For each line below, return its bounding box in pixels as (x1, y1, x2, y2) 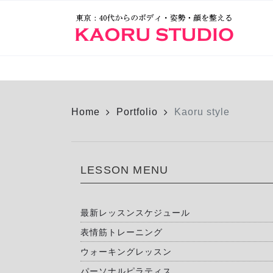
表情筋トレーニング (80, 227, 163, 237)
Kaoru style (174, 107, 230, 117)
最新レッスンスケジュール (80, 207, 190, 218)
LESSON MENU (80, 164, 169, 176)
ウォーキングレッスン (80, 246, 172, 257)
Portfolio (116, 107, 158, 117)
